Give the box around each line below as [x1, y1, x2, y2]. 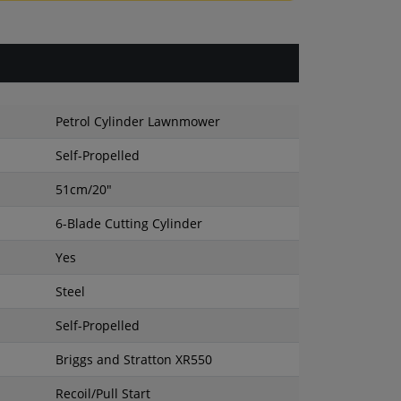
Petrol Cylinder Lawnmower [55, 113, 220, 130]
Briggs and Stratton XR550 [55, 351, 212, 368]
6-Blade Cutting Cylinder [55, 215, 202, 232]
